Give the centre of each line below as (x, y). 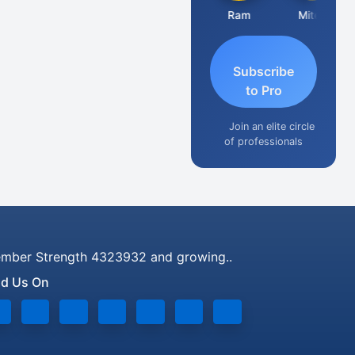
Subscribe (264, 72)
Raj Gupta (154, 15)
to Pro (263, 91)
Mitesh (306, 15)
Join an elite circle (271, 126)
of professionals (264, 141)
